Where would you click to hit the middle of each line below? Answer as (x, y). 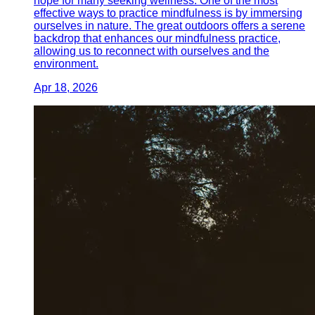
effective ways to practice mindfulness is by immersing (168, 13)
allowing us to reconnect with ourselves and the (152, 51)
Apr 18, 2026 (66, 87)
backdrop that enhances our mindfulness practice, (157, 38)
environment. (66, 63)
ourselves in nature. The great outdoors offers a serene (169, 25)
